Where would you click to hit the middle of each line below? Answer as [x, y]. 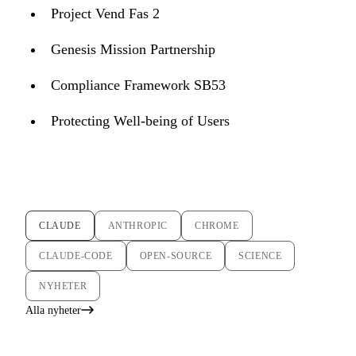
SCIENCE [260, 255]
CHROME [217, 225]
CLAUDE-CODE [76, 255]
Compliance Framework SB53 [138, 85]
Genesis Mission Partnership [133, 49]
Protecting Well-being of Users [140, 120]
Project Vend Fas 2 [105, 13]
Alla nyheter [53, 310]
